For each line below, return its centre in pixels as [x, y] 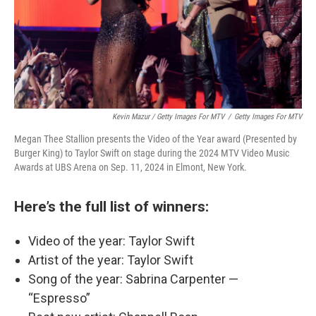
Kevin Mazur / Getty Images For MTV [168, 117]
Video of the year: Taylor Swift [111, 241]
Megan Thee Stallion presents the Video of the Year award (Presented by [156, 139]
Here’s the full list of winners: [111, 206]
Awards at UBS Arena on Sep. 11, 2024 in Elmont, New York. [130, 167]
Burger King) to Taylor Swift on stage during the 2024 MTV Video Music [152, 153]
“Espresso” [61, 298]
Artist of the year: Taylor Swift [111, 260]
